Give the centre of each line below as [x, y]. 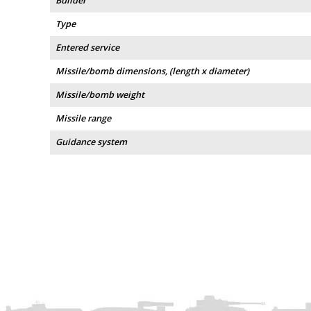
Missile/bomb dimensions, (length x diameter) [152, 72]
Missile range [83, 119]
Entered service [87, 48]
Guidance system [91, 142]
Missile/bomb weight [100, 95]
